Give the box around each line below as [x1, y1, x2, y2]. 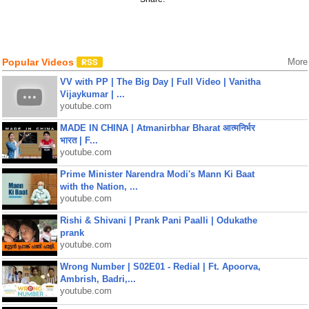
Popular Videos [1, 57, 77, 68]
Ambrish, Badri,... [59, 274, 136, 284]
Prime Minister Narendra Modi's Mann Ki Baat [59, 169, 255, 179]
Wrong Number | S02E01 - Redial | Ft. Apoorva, [59, 261, 261, 272]
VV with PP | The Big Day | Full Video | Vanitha [59, 77, 261, 87]
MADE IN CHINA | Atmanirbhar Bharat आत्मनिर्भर [59, 123, 255, 133]
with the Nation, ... [59, 181, 138, 192]
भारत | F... [59, 135, 98, 146]
